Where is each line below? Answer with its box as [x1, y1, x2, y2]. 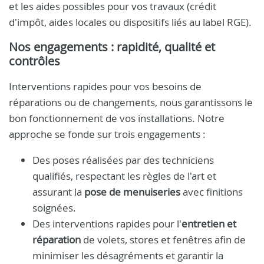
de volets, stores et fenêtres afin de [81, 233, 246, 246]
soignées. [32, 201, 76, 214]
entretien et [181, 217, 236, 230]
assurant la [32, 185, 84, 199]
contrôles [9, 53, 60, 69]
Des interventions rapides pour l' [32, 217, 181, 230]
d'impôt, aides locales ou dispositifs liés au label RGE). [9, 15, 252, 29]
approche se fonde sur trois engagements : [9, 127, 206, 141]
